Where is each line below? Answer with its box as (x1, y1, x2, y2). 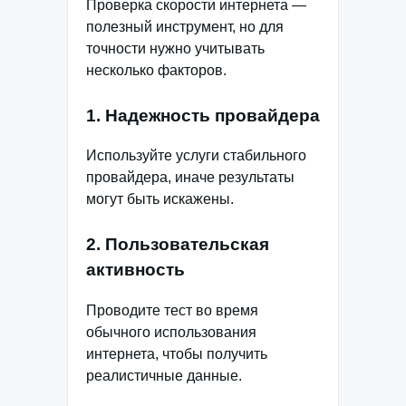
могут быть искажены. (86, 191, 234, 208)
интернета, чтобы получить (86, 345, 267, 362)
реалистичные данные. (86, 367, 242, 383)
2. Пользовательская (86, 235, 269, 255)
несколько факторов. (86, 62, 227, 78)
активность (86, 260, 185, 280)
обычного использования (86, 324, 256, 340)
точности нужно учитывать (86, 40, 265, 56)
